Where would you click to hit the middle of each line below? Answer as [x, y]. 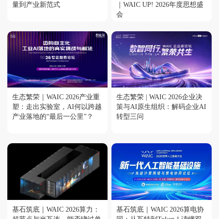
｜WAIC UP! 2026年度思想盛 [160, 5]
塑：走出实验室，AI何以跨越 [57, 107]
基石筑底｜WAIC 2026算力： [56, 209]
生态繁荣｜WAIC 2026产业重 [56, 97]
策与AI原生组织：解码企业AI [162, 107]
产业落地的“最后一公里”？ [53, 117]
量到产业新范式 [36, 5]
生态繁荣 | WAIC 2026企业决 [160, 97]
